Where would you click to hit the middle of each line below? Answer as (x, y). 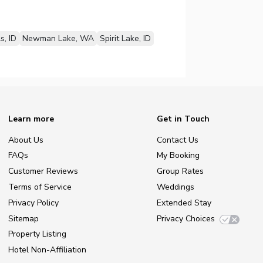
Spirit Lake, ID (125, 38)
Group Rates (180, 171)
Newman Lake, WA (58, 38)
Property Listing (37, 234)
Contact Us (178, 140)
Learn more (31, 119)
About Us (26, 140)
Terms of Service (40, 187)
